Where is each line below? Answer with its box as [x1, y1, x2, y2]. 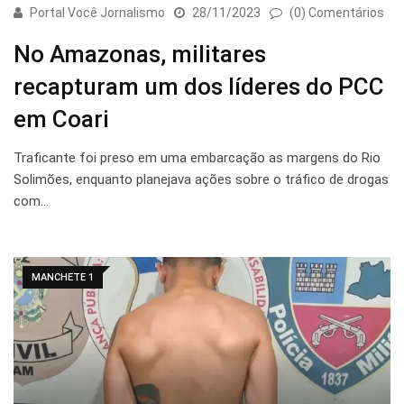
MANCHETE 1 [32, 271, 94, 284]
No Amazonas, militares [14, 41, 266, 69]
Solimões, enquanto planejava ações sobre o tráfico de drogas [14, 171, 389, 188]
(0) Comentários [289, 5, 384, 21]
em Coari [14, 106, 109, 133]
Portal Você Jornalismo [30, 5, 165, 21]
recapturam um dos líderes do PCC [14, 73, 384, 101]
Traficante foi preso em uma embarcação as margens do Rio [14, 150, 381, 167]
